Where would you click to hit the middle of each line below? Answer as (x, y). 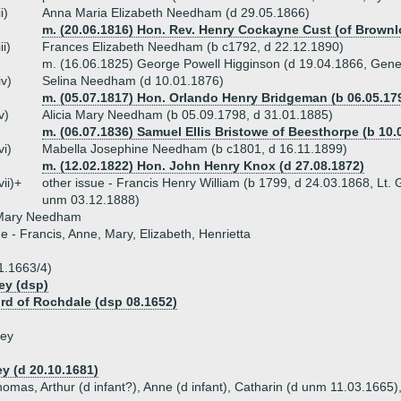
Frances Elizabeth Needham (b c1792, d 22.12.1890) (193, 47)
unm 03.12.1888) (91, 200)
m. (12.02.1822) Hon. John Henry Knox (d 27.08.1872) (203, 166)
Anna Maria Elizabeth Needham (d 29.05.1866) (176, 13)
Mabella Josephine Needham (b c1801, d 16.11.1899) (195, 149)
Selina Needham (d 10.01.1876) (133, 81)
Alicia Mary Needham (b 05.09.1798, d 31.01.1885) (188, 115)
